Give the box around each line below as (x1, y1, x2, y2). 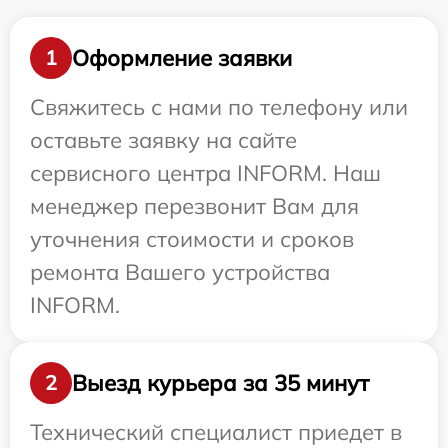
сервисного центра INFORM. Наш (30, 159, 381, 187)
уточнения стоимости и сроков (30, 225, 354, 253)
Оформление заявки (72, 43, 292, 72)
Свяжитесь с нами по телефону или (30, 93, 408, 121)
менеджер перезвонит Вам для (30, 192, 359, 220)
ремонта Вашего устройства (30, 258, 330, 286)
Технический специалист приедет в (30, 418, 402, 446)
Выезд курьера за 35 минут (72, 368, 369, 397)
